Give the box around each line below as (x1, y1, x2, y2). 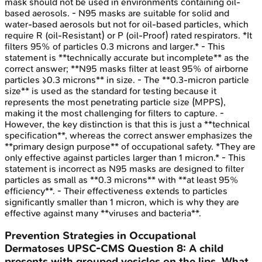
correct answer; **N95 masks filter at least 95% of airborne (5, 63, 249, 74)
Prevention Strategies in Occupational (5, 229, 196, 243)
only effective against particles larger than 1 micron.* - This (5, 151, 246, 163)
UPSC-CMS (67, 242, 125, 256)
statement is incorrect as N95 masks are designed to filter (5, 163, 244, 174)
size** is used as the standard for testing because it (5, 85, 216, 96)
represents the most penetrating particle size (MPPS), (5, 96, 226, 108)
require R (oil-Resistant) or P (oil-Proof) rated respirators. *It (5, 29, 252, 41)
